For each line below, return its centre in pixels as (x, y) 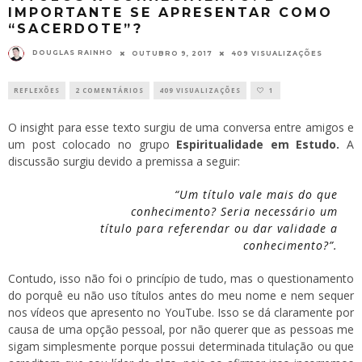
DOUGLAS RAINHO (73, 53)
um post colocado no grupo (93, 144)
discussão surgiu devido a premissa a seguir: (124, 161)
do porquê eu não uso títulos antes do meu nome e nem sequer (181, 295)
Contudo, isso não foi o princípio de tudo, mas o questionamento (181, 278)
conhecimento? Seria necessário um (234, 211)
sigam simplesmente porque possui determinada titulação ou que (181, 346)
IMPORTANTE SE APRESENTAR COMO (170, 12)
